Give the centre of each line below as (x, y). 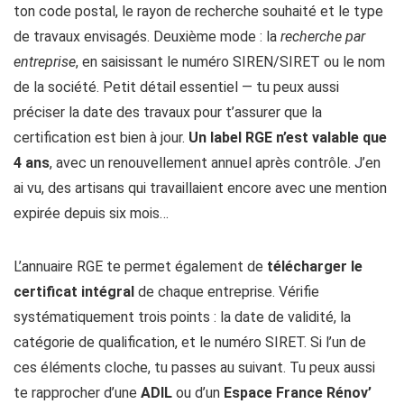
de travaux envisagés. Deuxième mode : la (147, 37)
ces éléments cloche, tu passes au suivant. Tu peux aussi (194, 368)
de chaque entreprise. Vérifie (227, 292)
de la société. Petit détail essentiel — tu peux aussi (176, 87)
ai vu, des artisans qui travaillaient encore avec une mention (200, 188)
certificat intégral (74, 292)
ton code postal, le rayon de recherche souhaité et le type (198, 12)
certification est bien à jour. (101, 138)
